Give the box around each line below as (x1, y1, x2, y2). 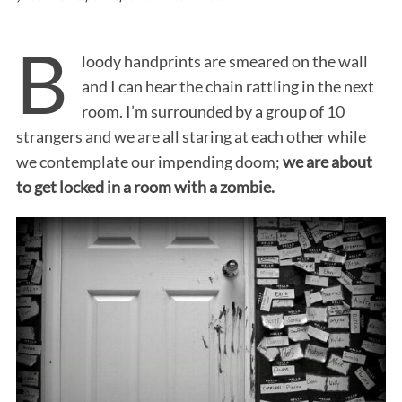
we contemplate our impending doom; (15, 151, 283, 171)
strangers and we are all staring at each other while (15, 126, 366, 146)
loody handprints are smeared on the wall (81, 50, 368, 71)
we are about (282, 151, 372, 171)
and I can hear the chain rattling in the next (81, 75, 374, 96)
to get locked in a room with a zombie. (15, 176, 275, 197)
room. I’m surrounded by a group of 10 (81, 100, 345, 121)
